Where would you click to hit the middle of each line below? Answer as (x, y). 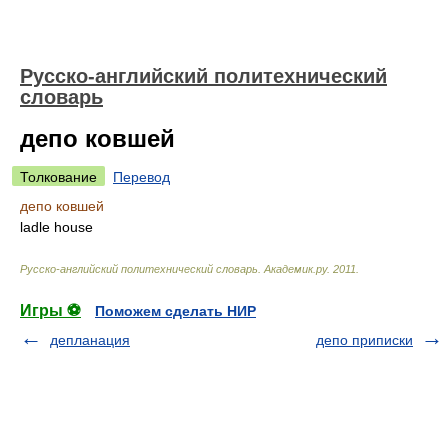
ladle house (56, 227)
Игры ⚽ (50, 310)
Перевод (141, 177)
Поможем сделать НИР (175, 311)
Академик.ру (295, 269)
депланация (90, 340)
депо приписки (364, 340)
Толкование (58, 177)
